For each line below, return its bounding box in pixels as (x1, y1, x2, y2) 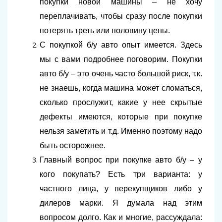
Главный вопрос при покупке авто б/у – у (40, 156, 202, 164)
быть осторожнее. (40, 141, 106, 150)
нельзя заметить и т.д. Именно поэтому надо (40, 127, 202, 135)
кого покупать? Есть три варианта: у (40, 170, 202, 178)
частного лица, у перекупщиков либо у (40, 184, 202, 193)
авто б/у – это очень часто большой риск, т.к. (40, 69, 202, 78)
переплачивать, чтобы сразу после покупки (40, 12, 202, 20)
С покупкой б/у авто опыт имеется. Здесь (40, 41, 202, 49)
